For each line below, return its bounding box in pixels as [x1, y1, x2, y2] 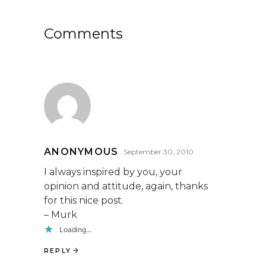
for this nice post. [44, 195, 123, 207]
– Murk [44, 209, 77, 221]
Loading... [59, 225, 91, 235]
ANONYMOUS [44, 146, 119, 158]
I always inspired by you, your [44, 166, 182, 178]
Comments [44, 25, 123, 43]
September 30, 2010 [123, 147, 194, 157]
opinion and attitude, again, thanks [44, 180, 208, 192]
